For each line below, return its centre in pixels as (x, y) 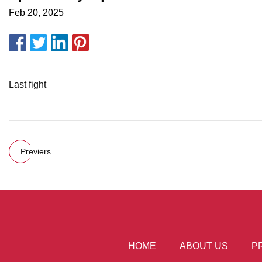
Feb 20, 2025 (36, 13)
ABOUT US (204, 246)
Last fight (27, 85)
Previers (36, 151)
